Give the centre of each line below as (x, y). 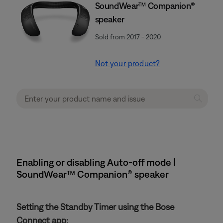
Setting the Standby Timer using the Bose (95, 207)
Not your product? (127, 63)
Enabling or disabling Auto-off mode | (96, 162)
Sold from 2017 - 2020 (128, 37)
